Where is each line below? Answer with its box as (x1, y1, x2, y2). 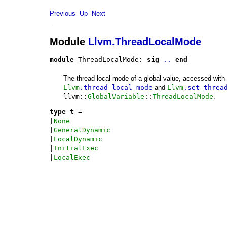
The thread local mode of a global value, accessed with (63, 74, 225, 82)
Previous (50, 10, 75, 18)
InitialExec (54, 144, 98, 153)
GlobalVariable (87, 92, 144, 100)
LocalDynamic (54, 135, 102, 143)
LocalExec (54, 154, 90, 162)
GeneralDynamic (54, 126, 110, 134)
